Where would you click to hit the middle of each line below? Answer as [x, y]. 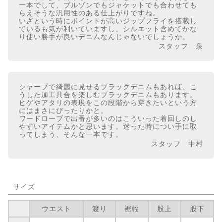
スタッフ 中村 [177, 144]
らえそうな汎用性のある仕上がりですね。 [89, 13]
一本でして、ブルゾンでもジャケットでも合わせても [108, 5]
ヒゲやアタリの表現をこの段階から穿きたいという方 [108, 103]
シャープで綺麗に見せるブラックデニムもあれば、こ [108, 87]
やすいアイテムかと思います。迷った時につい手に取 [108, 127]
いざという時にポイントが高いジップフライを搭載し [108, 21]
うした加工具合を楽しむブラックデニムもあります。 [108, 95]
